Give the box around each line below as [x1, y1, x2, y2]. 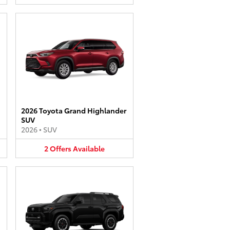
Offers [50, 143, 71, 154]
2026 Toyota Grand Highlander [21, 105, 126, 116]
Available [73, 143, 105, 154]
